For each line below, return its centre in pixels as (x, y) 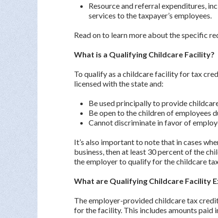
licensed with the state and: (119, 83)
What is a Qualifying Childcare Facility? (144, 54)
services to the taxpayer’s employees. (150, 15)
